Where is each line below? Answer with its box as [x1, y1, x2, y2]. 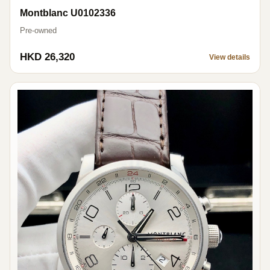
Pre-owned [20, 25, 57, 35]
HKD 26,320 [20, 51, 75, 63]
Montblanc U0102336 [20, 7, 116, 18]
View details [209, 52, 250, 61]
